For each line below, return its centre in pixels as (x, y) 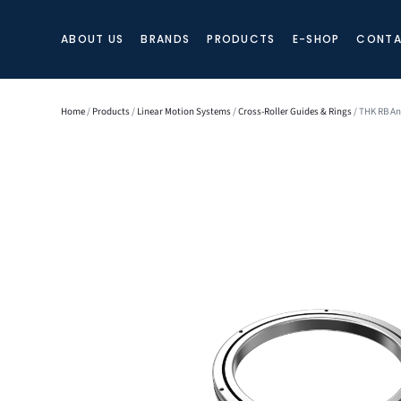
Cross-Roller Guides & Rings (295, 111)
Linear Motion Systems (184, 111)
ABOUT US (93, 39)
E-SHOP (316, 39)
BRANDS (166, 39)
